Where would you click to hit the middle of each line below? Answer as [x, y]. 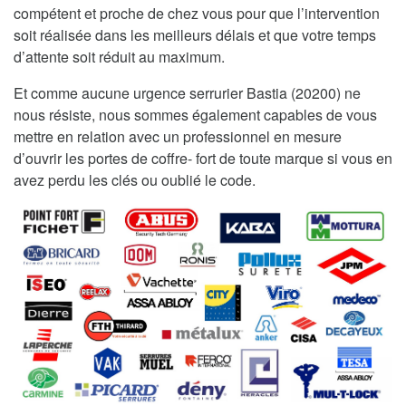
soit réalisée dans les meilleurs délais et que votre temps [195, 34]
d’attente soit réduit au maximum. [119, 56]
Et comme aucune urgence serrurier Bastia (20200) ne [187, 92]
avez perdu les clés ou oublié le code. [135, 179]
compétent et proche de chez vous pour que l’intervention [197, 13]
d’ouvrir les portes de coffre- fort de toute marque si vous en [203, 158]
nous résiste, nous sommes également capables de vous [195, 114]
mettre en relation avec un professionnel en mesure [178, 136]
